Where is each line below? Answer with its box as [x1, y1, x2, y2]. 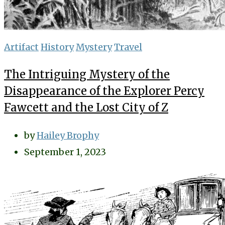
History [41, 41, 74, 53]
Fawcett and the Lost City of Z [4, 100, 168, 115]
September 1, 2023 [24, 146, 106, 158]
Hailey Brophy [37, 130, 99, 141]
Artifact [4, 41, 39, 53]
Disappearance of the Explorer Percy [4, 84, 204, 98]
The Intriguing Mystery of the [4, 67, 170, 81]
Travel [114, 41, 142, 53]
